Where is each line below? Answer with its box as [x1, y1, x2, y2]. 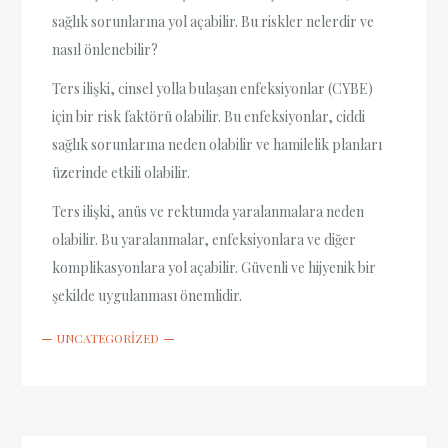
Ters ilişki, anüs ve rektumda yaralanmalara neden [52, 202, 365, 222]
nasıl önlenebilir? [52, 39, 159, 59]
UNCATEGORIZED [57, 330, 160, 347]
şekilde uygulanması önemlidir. [52, 286, 243, 306]
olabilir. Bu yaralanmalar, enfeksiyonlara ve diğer [52, 230, 357, 250]
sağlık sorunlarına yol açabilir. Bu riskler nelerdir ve [52, 11, 375, 31]
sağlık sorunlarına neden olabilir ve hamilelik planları [52, 135, 383, 154]
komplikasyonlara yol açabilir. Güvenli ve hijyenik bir [52, 258, 377, 278]
